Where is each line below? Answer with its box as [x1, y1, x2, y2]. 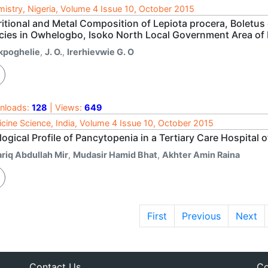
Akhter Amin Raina [162, 149, 240, 160]
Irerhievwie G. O [67, 46, 134, 57]
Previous [181, 209, 221, 222]
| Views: [47, 102, 84, 112]
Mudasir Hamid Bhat [73, 149, 157, 160]
